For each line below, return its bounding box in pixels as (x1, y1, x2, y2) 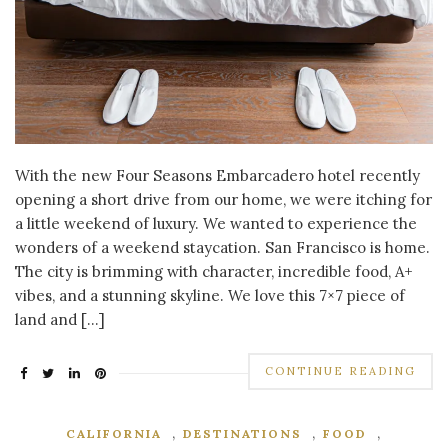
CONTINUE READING (265, 363, 416, 378)
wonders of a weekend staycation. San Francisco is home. (15, 237, 430, 257)
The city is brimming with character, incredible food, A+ (15, 261, 413, 281)
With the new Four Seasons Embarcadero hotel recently (15, 165, 420, 185)
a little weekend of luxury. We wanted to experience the (15, 213, 417, 233)
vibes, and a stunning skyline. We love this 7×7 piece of (15, 285, 405, 305)
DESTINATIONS (183, 425, 302, 441)
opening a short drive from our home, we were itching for (15, 189, 432, 209)
